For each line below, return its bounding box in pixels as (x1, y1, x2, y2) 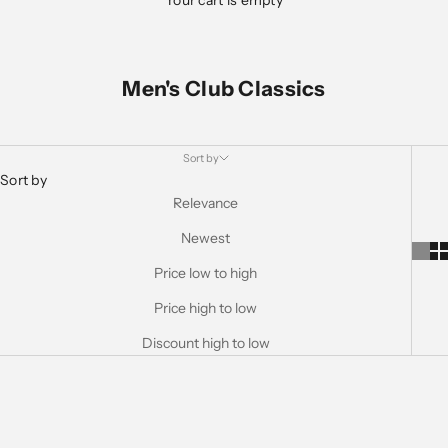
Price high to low (154, 299, 257, 317)
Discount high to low (141, 334, 270, 352)
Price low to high (154, 264, 257, 282)
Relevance (173, 194, 238, 212)
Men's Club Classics (122, 76, 326, 101)
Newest (181, 229, 230, 247)
